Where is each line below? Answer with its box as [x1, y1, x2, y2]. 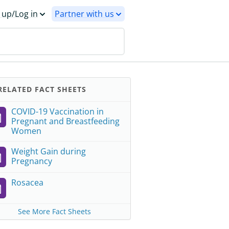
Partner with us [55, 8, 114, 19]
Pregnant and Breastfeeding [11, 116, 120, 127]
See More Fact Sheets [17, 207, 91, 216]
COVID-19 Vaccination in [11, 106, 104, 117]
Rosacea [11, 177, 43, 188]
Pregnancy [11, 155, 52, 167]
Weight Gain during [11, 146, 86, 157]
